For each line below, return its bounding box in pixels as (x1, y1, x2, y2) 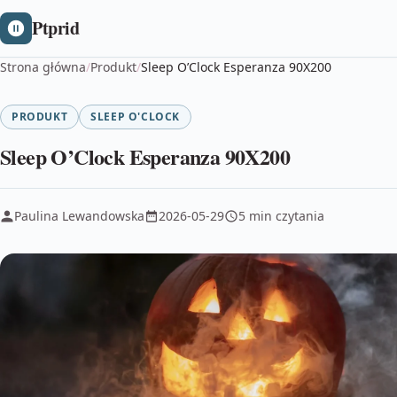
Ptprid (32, 15, 80, 41)
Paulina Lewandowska (14, 207, 144, 224)
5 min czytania (238, 207, 324, 224)
